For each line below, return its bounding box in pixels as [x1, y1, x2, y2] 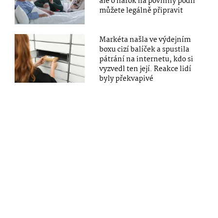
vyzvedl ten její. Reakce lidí [99, 63, 192, 75]
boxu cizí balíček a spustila [99, 43, 190, 55]
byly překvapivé [99, 73, 154, 85]
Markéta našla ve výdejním [99, 34, 191, 46]
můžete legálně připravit [99, 4, 183, 17]
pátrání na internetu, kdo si [99, 53, 194, 65]
